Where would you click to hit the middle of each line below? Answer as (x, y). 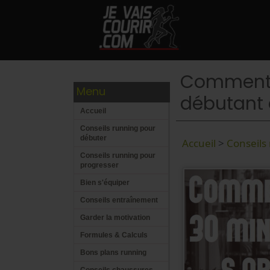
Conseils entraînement (119, 200)
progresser (99, 165)
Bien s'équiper (105, 183)
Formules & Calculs (114, 235)
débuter (93, 138)
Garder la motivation (115, 218)
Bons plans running (113, 253)
